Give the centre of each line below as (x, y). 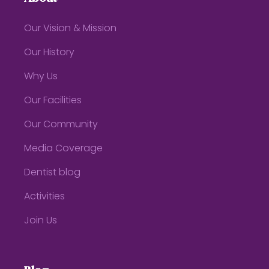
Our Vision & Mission (71, 29)
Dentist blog (53, 173)
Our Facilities (53, 101)
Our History (50, 53)
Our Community (61, 125)
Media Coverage (64, 149)
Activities (45, 197)
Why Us (41, 77)
